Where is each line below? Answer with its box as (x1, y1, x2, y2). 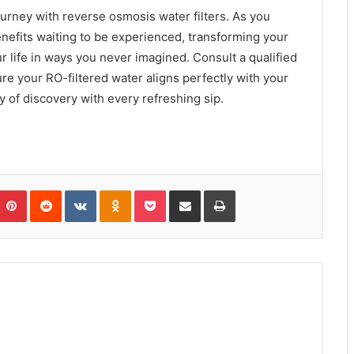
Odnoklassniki (130, 183, 198, 196)
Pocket (165, 183, 199, 196)
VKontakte (96, 183, 146, 196)
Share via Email (200, 183, 225, 196)
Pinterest (26, 183, 71, 196)
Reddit (61, 183, 92, 196)
